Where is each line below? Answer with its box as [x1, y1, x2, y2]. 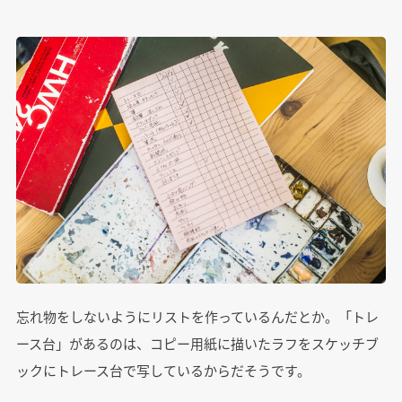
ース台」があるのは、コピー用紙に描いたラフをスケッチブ [15, 334, 379, 354]
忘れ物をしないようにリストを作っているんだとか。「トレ [15, 307, 379, 327]
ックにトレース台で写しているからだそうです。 [15, 361, 310, 380]
